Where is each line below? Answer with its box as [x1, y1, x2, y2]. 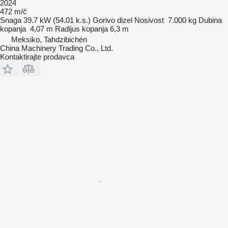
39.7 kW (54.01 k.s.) [23, 16, 91, 24]
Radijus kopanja [55, 24, 108, 33]
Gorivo [93, 16, 115, 24]
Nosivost [134, 16, 164, 24]
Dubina [198, 16, 222, 24]
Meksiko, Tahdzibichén [11, 35, 87, 44]
